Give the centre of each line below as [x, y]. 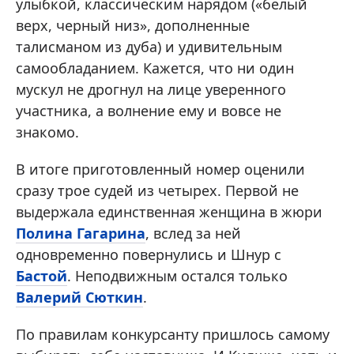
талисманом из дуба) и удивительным [149, 46]
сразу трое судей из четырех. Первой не [157, 190]
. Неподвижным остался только [177, 275]
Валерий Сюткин [79, 297]
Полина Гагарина [81, 233]
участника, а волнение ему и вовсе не [149, 110]
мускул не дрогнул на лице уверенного [151, 89]
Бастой [41, 275]
